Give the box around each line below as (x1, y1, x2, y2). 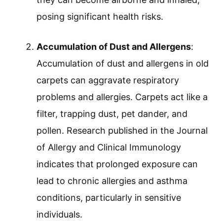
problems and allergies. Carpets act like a (37, 92, 208, 103)
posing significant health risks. (37, 11, 163, 22)
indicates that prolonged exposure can (37, 159, 198, 170)
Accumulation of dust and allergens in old (37, 58, 209, 69)
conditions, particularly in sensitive (37, 192, 181, 203)
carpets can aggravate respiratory (37, 75, 179, 86)
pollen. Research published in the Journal (37, 125, 208, 136)
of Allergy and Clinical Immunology (37, 142, 181, 153)
